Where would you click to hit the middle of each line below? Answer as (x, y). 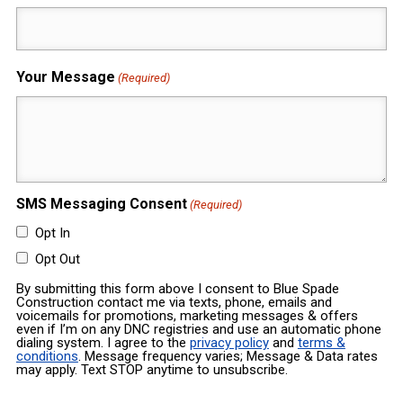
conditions (47, 357)
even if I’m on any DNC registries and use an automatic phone (198, 330)
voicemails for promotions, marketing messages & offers (187, 316)
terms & (321, 343)
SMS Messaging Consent (101, 204)
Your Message (65, 77)
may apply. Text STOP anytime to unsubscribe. (152, 370)
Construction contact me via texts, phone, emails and (174, 303)
